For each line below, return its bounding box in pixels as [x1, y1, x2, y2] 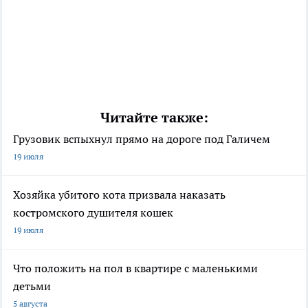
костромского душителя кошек [13, 206, 173, 220]
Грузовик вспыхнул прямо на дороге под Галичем [13, 132, 270, 146]
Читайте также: [100, 109, 208, 127]
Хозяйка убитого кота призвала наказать [13, 188, 225, 202]
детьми [13, 279, 51, 294]
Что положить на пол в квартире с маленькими [13, 261, 258, 276]
